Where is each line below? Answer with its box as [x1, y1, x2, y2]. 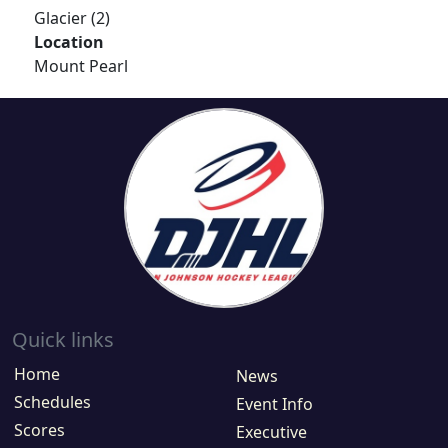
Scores [14, 419, 65, 441]
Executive [236, 421, 307, 443]
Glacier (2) [34, 7, 110, 29]
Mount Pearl [34, 55, 128, 77]
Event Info [236, 393, 313, 415]
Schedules [14, 391, 91, 413]
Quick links [12, 326, 114, 353]
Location [34, 31, 104, 53]
